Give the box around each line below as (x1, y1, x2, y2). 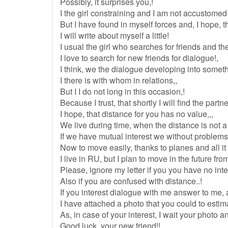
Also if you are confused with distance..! (60, 175, 202, 187)
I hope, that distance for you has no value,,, (60, 108, 213, 120)
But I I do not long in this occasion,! (60, 85, 185, 97)
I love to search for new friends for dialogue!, (60, 52, 218, 64)
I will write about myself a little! (60, 30, 169, 41)
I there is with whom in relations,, (60, 74, 177, 86)
